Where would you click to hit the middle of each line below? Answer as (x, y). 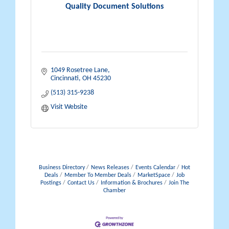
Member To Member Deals (98, 176)
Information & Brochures (131, 183)
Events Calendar (155, 168)
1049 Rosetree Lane (79, 71)
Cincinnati (64, 79)
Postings (51, 183)
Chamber (114, 191)
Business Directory (62, 168)
